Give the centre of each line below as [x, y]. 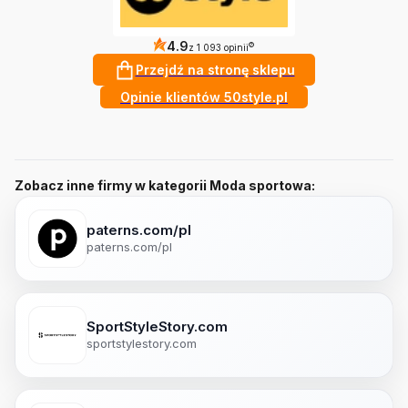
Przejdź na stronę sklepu [215, 69]
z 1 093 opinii [218, 47]
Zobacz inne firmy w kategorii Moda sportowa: [165, 186]
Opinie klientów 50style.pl [204, 97]
